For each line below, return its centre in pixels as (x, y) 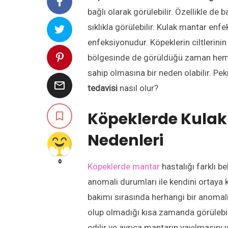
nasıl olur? (139, 88)
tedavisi (104, 88)
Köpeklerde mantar (124, 166)
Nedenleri (125, 140)
